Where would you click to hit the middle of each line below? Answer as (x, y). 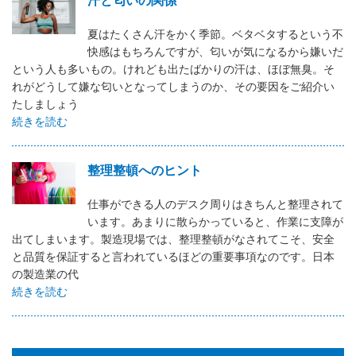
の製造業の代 (45, 273)
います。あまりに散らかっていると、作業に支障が (215, 221)
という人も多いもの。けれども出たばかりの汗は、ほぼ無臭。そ (173, 68)
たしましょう (45, 103)
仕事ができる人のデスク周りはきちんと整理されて (215, 203)
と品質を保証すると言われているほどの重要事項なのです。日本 (173, 256)
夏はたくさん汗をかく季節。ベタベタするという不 (215, 33)
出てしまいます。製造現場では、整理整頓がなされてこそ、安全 (173, 238)
